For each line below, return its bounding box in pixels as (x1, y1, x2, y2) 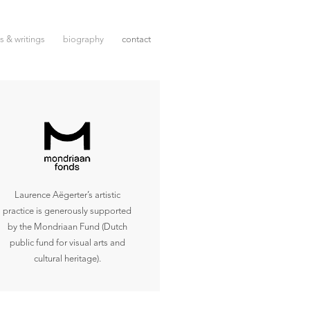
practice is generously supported (3, 207, 132, 216)
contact (122, 35, 151, 44)
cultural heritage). (33, 255, 101, 264)
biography (63, 35, 104, 44)
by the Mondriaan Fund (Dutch (7, 223, 127, 232)
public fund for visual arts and (9, 239, 125, 248)
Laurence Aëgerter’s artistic (14, 191, 120, 200)
